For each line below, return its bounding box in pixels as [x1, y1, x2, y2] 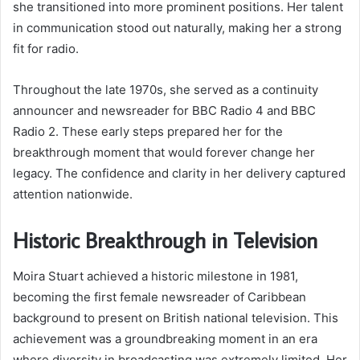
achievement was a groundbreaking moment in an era [13, 330, 317, 346]
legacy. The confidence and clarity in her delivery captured [13, 166, 346, 182]
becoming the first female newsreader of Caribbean [13, 288, 306, 305]
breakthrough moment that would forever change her [13, 145, 315, 161]
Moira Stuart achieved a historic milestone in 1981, [13, 268, 298, 284]
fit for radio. [13, 41, 79, 57]
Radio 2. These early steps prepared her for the [13, 124, 283, 140]
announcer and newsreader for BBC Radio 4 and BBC [13, 103, 316, 119]
